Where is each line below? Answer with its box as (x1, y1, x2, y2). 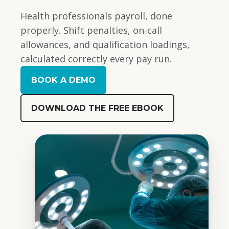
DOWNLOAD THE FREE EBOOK (31, 103, 164, 113)
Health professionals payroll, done (20, 10, 172, 22)
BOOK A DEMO (31, 75, 96, 85)
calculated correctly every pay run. (20, 53, 172, 65)
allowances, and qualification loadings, (20, 38, 190, 51)
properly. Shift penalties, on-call (20, 24, 162, 36)
